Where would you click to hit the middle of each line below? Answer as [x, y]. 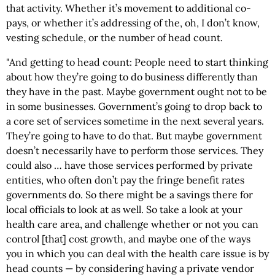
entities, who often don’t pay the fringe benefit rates [125, 180]
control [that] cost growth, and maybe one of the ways [128, 239]
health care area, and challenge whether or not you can [132, 224]
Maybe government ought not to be [187, 91]
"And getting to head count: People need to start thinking [137, 62]
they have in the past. [56, 91]
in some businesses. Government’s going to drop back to [134, 106]
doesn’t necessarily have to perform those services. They [135, 150]
